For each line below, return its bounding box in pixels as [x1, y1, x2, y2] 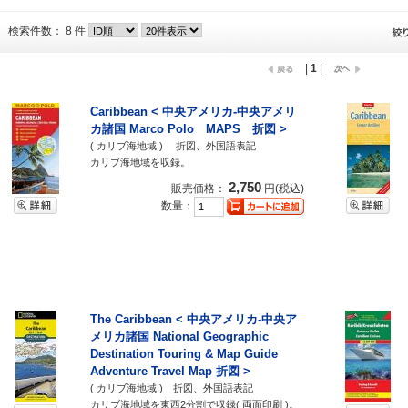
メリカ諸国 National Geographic [90, 329, 280, 343]
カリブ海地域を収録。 [90, 156, 190, 168]
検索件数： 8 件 [8, 25, 88, 37]
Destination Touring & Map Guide [90, 346, 278, 361]
